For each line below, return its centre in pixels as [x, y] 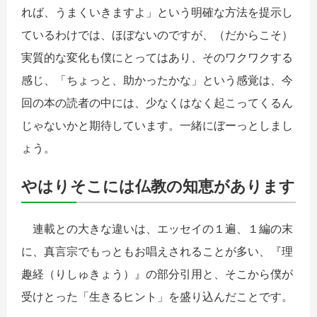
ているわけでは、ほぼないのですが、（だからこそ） [157, 35]
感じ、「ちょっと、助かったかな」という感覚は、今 [157, 80]
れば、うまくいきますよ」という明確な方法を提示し [157, 12]
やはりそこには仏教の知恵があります [158, 186]
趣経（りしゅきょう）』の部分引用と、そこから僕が [157, 273]
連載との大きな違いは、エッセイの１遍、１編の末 [157, 228]
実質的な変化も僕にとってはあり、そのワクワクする [157, 58]
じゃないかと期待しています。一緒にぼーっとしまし [157, 126]
